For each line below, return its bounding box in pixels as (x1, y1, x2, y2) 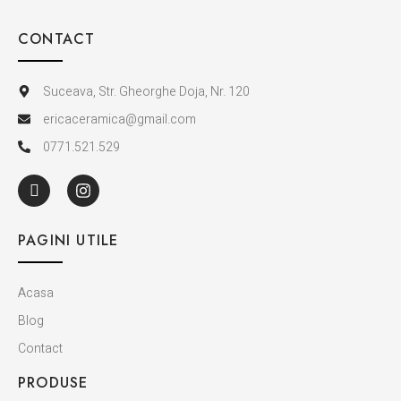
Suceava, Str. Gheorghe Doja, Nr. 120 (42, 81, 250, 101)
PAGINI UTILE (18, 229, 119, 251)
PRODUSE (18, 371, 89, 393)
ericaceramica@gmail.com (42, 109, 196, 129)
